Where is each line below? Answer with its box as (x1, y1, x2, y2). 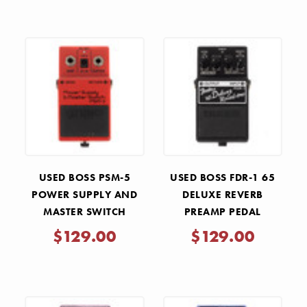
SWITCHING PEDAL (36, 222, 132, 236)
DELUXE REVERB (182, 188, 263, 202)
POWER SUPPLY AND (32, 188, 138, 202)
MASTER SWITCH (43, 205, 126, 219)
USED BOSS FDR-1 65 (170, 171, 275, 185)
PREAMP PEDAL (184, 205, 261, 219)
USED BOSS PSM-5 (38, 171, 130, 185)
